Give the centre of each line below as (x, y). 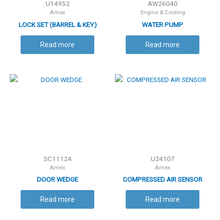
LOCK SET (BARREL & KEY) (57, 24)
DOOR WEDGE (57, 179)
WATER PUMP (163, 24)
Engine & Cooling (163, 12)
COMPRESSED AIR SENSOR (163, 179)
